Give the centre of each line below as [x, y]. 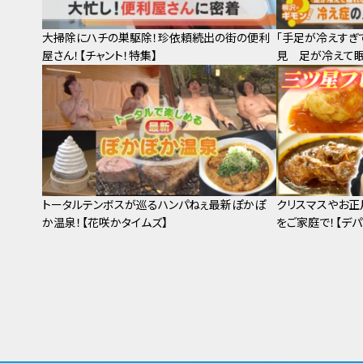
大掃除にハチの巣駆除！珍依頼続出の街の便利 [156, 37]
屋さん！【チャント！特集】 [100, 55]
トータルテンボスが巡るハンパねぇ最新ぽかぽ [154, 205]
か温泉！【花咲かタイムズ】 [105, 223]
